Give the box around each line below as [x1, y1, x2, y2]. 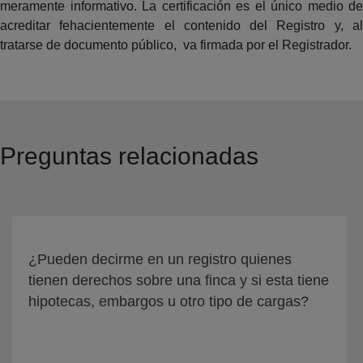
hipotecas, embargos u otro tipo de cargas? [28, 293, 309, 310]
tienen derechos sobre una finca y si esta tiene [28, 272, 329, 289]
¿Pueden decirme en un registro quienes [28, 251, 292, 268]
